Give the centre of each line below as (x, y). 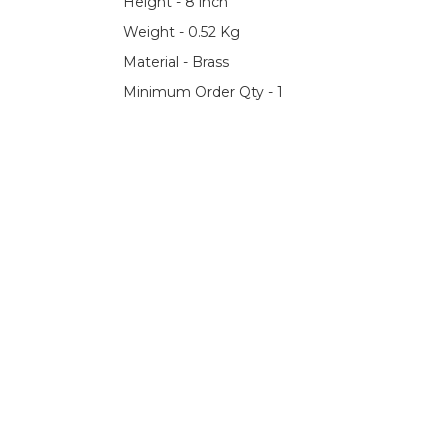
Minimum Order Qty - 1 (203, 91)
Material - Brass (176, 61)
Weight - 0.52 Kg (181, 31)
